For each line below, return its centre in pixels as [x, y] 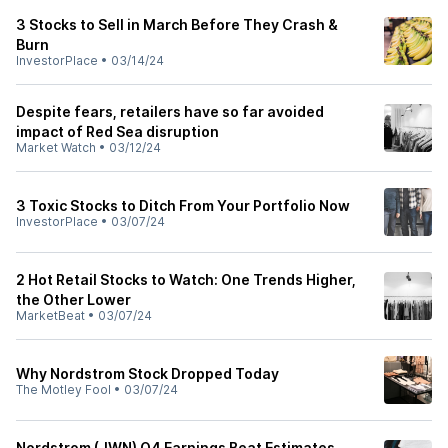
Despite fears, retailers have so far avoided [170, 111]
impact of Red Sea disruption [117, 131]
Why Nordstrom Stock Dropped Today [147, 373]
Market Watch [56, 147]
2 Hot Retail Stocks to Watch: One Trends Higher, [186, 279]
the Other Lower [73, 299]
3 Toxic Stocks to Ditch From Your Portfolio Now [183, 205]
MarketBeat [50, 315]
